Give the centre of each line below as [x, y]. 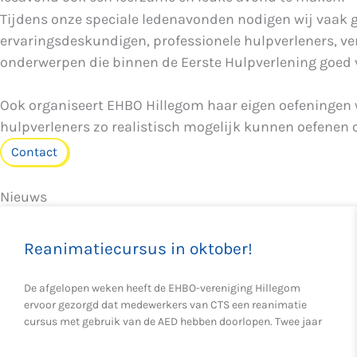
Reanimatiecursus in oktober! [138, 249]
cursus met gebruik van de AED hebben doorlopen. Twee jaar [173, 322]
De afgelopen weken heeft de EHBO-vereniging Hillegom [162, 288]
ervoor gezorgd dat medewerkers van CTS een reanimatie [165, 305]
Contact [34, 152]
